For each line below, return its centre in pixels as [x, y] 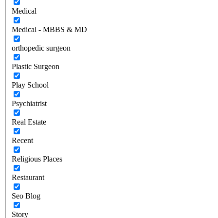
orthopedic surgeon [41, 48]
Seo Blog [26, 196]
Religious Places [37, 159]
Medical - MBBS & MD [49, 29]
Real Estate [29, 122]
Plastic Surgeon [36, 66]
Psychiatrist [29, 103]
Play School [30, 85]
